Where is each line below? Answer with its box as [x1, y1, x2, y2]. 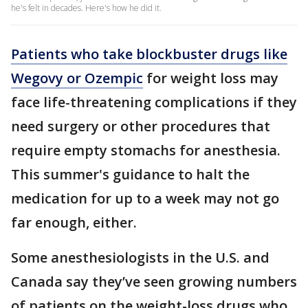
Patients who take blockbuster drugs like [11, 45, 287, 63]
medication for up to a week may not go [11, 189, 279, 208]
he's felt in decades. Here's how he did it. [11, 2, 162, 14]
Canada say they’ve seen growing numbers [11, 272, 297, 291]
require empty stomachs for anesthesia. [11, 141, 280, 159]
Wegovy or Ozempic [11, 69, 143, 87]
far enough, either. [11, 213, 137, 232]
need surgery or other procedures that [11, 117, 270, 135]
